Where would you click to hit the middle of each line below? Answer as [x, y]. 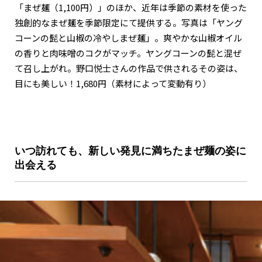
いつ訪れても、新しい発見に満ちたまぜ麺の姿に [130, 151]
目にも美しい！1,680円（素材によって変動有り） [113, 84]
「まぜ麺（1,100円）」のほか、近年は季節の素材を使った [131, 8]
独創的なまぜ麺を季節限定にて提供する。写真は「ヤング [129, 23]
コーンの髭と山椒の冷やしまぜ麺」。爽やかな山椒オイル [128, 38]
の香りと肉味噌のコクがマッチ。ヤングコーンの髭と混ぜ [128, 53]
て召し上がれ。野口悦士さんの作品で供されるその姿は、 [129, 68]
